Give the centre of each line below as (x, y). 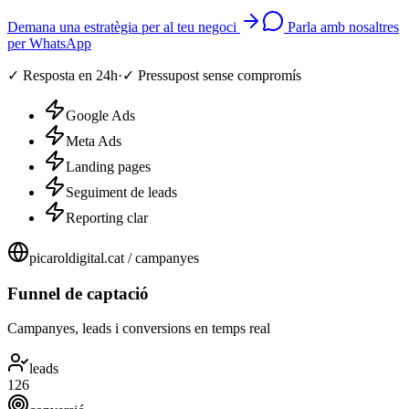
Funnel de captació (78, 293)
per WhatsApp (49, 43)
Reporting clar (107, 217)
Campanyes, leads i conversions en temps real (139, 329)
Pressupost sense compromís (220, 75)
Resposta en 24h (70, 75)
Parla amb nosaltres (343, 26)
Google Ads (100, 115)
